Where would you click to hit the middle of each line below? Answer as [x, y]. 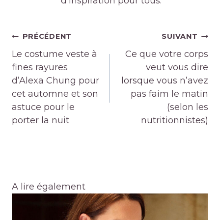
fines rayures [40, 68]
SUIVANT [180, 37]
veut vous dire [177, 68]
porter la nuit [41, 121]
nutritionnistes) [175, 121]
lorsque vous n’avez [165, 81]
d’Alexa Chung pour [55, 81]
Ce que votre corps [167, 54]
